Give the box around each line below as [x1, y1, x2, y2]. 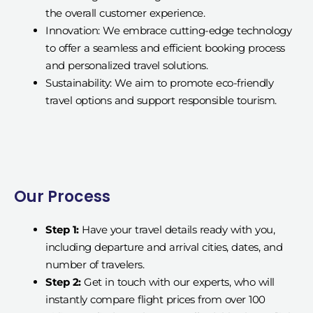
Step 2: [45, 275, 84, 289]
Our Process [14, 186, 110, 208]
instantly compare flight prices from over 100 [45, 293, 265, 307]
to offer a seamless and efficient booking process [45, 41, 285, 54]
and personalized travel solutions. [45, 58, 208, 72]
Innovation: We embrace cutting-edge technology [45, 23, 291, 37]
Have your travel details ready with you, [82, 223, 275, 237]
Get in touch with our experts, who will [84, 275, 275, 289]
